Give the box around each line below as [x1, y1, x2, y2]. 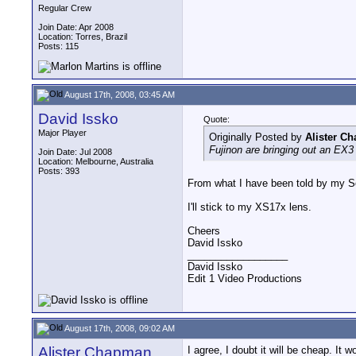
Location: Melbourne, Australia [38, 157, 153, 166]
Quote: [203, 114, 230, 124]
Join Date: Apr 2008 [38, 22, 114, 32]
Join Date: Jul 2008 [38, 147, 112, 157]
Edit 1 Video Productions [188, 273, 302, 284]
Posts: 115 [38, 41, 79, 51]
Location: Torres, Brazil [38, 32, 127, 41]
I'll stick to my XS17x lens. [188, 201, 311, 213]
